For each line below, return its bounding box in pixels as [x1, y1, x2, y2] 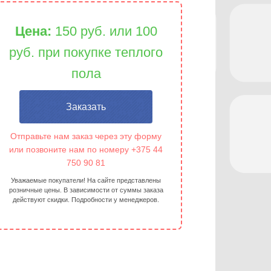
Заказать [66, 102, 106, 112]
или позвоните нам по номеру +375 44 [9, 145, 163, 154]
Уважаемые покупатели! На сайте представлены [11, 177, 161, 184]
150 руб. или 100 [54, 24, 157, 39]
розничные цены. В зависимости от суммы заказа [8, 186, 163, 194]
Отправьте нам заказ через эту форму [10, 131, 162, 141]
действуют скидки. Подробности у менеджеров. [13, 196, 159, 203]
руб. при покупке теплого [9, 45, 163, 60]
